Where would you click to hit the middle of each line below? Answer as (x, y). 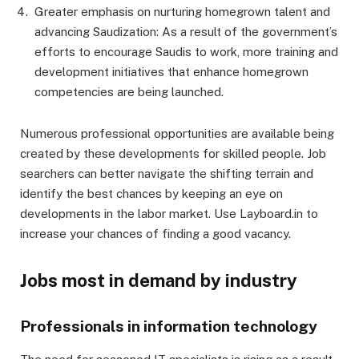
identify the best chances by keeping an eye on (151, 193)
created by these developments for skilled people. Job (173, 153)
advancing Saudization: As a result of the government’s (186, 31)
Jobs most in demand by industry (159, 281)
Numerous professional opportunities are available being (177, 133)
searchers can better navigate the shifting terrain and (167, 173)
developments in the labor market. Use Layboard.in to (169, 213)
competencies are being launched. (129, 91)
